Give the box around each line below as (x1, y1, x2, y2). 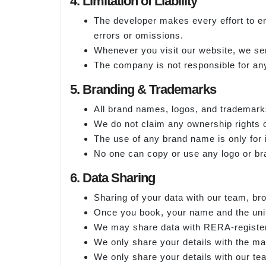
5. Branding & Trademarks (70, 81, 216, 97)
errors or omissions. (94, 30, 183, 40)
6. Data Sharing (70, 170, 155, 185)
